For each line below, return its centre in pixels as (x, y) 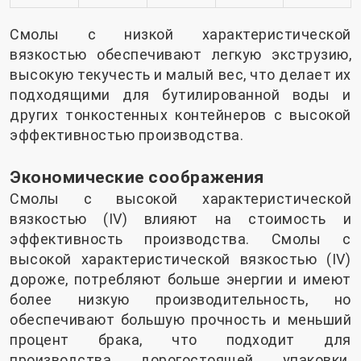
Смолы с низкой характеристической (180, 35)
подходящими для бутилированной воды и (180, 95)
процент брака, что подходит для (180, 340)
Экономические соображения (137, 177)
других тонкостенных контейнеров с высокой (180, 115)
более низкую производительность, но (180, 300)
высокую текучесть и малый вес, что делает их (180, 75)
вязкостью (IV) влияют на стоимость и (180, 219)
